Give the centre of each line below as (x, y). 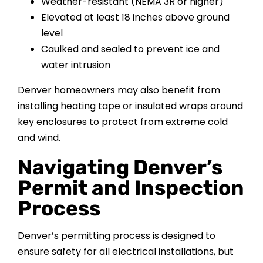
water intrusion (75, 65)
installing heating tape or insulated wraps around (130, 106)
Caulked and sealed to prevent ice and (130, 49)
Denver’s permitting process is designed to (116, 236)
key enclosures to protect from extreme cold (122, 122)
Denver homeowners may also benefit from (119, 90)
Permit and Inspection (131, 188)
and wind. (39, 138)
